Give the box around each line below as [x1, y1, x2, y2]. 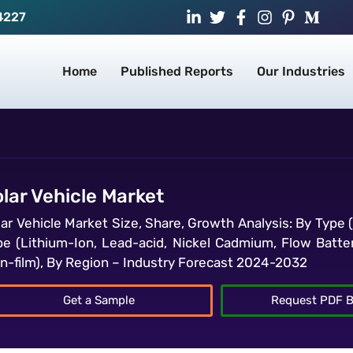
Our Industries [257, 64, 345, 80]
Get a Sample [62, 292, 135, 307]
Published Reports [121, 64, 233, 80]
